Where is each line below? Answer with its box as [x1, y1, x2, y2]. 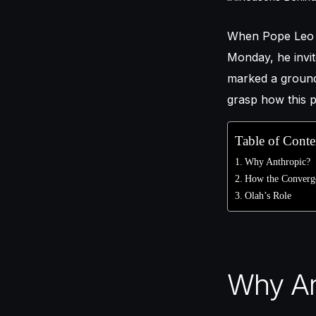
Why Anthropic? [244, 155, 310, 167]
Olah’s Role [244, 189, 291, 201]
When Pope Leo [227, 28, 314, 43]
